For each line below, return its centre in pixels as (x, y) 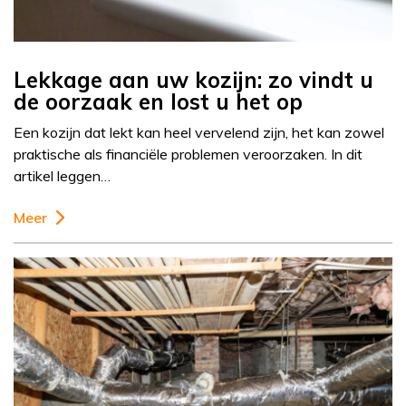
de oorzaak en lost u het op (158, 102)
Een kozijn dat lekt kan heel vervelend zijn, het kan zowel (199, 133)
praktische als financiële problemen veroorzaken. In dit (188, 155)
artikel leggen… (62, 176)
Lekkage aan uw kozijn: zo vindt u (193, 80)
